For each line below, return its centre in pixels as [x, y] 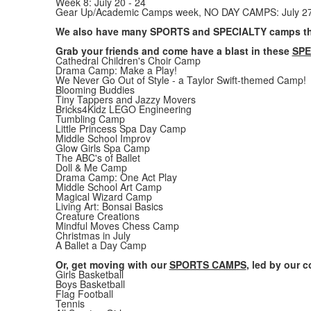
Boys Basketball [90, 284]
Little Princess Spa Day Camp [120, 128]
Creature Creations [97, 216]
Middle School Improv [103, 138]
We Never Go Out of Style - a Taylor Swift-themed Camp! [180, 80]
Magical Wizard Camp [103, 196]
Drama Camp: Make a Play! [116, 70]
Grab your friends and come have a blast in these [174, 51]
